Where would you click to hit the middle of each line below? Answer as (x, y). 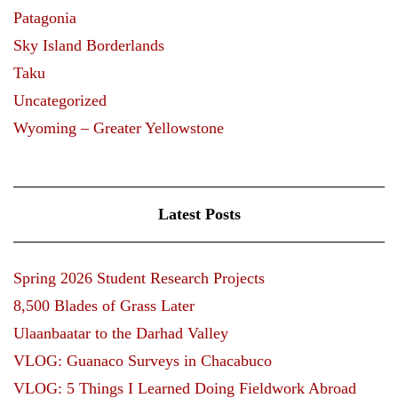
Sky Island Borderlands (89, 45)
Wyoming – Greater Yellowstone (119, 127)
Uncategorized (60, 100)
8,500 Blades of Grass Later (104, 305)
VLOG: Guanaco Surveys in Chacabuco (143, 360)
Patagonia (45, 17)
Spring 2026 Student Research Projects (139, 278)
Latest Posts (199, 214)
